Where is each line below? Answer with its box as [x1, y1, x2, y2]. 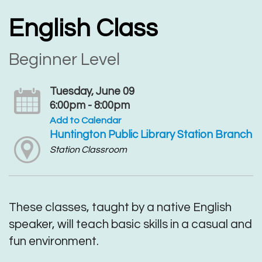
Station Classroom [49, 145, 127, 155]
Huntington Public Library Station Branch [49, 129, 252, 141]
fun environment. [9, 235, 99, 247]
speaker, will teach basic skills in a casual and [9, 218, 252, 230]
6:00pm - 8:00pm [49, 100, 130, 112]
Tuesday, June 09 [49, 86, 135, 98]
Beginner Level [9, 51, 120, 69]
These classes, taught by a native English [9, 201, 232, 213]
